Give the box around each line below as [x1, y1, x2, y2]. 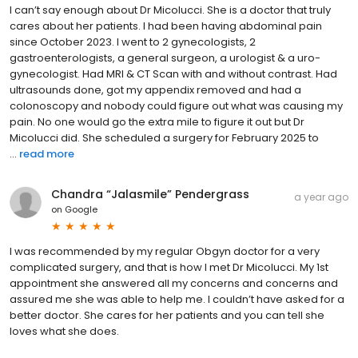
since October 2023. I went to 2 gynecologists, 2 [10, 34, 256, 50]
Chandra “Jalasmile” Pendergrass [51, 185, 249, 202]
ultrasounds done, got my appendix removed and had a [10, 82, 301, 97]
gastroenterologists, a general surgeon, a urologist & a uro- [10, 50, 320, 66]
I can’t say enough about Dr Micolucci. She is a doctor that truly [10, 2, 331, 18]
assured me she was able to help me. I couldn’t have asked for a [10, 291, 344, 307]
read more [19, 145, 74, 161]
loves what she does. [10, 323, 119, 339]
